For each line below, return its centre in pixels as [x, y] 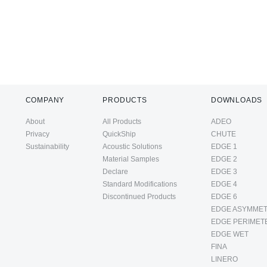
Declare [116, 172]
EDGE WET [229, 235]
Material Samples [131, 159]
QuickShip [119, 134]
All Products [122, 122]
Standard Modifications [140, 184]
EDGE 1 [224, 147]
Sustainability [47, 147]
